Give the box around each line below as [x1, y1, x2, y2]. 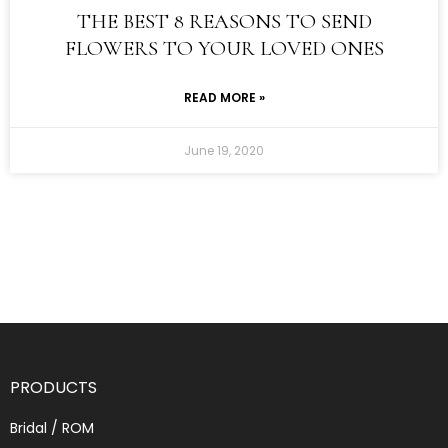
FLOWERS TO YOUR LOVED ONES [64, 36, 384, 61]
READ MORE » [183, 89, 265, 106]
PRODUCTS [10, 376, 97, 399]
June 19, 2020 [184, 142, 264, 159]
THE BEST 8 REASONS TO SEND [76, 9, 372, 34]
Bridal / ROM [10, 418, 94, 438]
